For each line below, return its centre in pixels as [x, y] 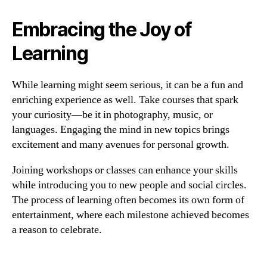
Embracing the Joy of [102, 30]
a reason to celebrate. [57, 230]
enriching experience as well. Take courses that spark [125, 100]
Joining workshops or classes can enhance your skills [125, 170]
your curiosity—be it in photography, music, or [112, 115]
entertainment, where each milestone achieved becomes [131, 215]
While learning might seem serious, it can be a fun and [128, 85]
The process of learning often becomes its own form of [128, 200]
